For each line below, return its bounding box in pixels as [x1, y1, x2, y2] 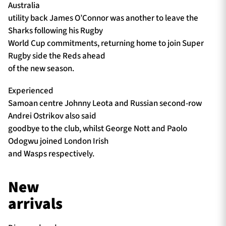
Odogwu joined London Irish [8, 135, 108, 147]
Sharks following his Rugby [8, 25, 103, 37]
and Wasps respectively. [8, 147, 94, 160]
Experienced [8, 84, 53, 97]
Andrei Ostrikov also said [8, 109, 96, 122]
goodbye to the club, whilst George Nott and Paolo [8, 122, 187, 135]
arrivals [8, 193, 63, 215]
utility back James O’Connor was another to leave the [8, 12, 198, 25]
